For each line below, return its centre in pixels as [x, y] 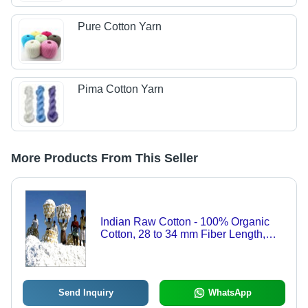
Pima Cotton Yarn [121, 89]
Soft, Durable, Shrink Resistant [175, 259]
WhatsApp [230, 293]
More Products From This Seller [104, 158]
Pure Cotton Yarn [120, 27]
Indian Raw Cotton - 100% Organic [185, 222]
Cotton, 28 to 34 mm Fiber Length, [183, 234]
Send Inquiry [86, 293]
